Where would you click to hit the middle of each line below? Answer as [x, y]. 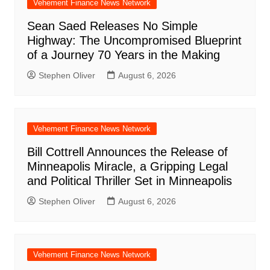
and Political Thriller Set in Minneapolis [129, 181]
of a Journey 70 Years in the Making [123, 55]
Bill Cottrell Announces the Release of [127, 152]
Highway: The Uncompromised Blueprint [134, 41]
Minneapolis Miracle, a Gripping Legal [127, 167]
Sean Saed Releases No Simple [112, 26]
